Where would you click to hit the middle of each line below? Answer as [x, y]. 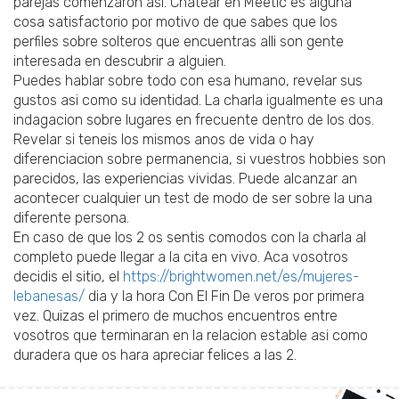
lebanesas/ [49, 297]
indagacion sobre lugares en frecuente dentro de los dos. [194, 120]
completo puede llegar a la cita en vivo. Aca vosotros [181, 257]
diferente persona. [71, 218]
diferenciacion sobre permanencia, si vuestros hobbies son [199, 159]
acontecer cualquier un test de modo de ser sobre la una [193, 199]
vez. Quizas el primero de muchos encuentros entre [175, 316]
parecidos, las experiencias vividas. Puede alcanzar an [185, 179]
